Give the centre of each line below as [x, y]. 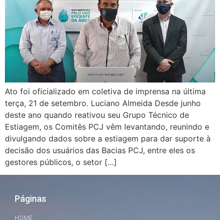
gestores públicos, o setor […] [61, 162]
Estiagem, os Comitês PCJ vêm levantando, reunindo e [107, 126]
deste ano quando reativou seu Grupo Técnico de [97, 115]
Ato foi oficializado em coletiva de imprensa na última [105, 91]
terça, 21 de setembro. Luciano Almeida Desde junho [103, 103]
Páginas [30, 199]
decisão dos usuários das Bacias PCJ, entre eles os [100, 150]
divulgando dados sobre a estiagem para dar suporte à [108, 138]
